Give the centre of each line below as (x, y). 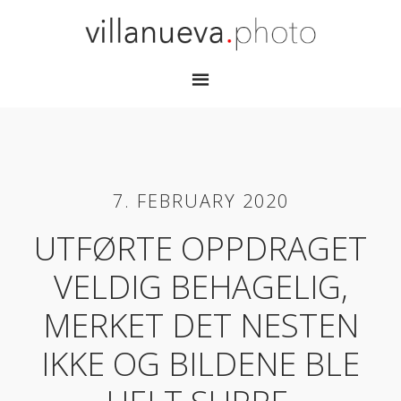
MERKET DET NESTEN (200, 325)
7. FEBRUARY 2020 (200, 201)
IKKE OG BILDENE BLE (200, 364)
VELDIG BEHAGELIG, (200, 287)
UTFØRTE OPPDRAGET (200, 248)
